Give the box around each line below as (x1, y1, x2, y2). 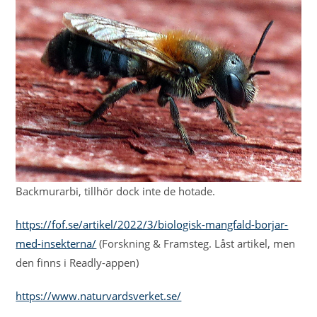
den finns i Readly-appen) (16, 255, 139, 270)
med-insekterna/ (16, 236, 97, 250)
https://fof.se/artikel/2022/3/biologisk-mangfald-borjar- (16, 217, 289, 231)
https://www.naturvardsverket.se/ (16, 288, 182, 303)
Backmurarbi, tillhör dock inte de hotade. (16, 183, 216, 198)
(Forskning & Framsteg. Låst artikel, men (96, 236, 296, 250)
